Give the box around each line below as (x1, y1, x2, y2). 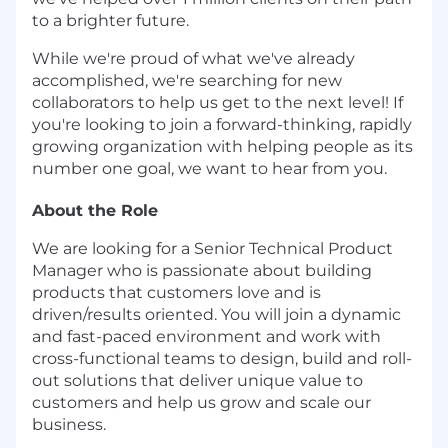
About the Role (32, 200, 158, 220)
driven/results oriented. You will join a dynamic (32, 304, 401, 324)
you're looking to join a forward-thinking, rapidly (32, 114, 412, 134)
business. (32, 414, 106, 434)
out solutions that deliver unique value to (32, 370, 363, 390)
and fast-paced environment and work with (32, 326, 381, 346)
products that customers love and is (32, 282, 321, 302)
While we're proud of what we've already (32, 48, 355, 68)
